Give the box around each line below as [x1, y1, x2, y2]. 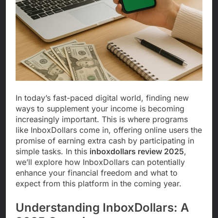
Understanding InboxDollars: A [16, 200, 189, 215]
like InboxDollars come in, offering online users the [16, 125, 202, 135]
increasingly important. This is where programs [16, 114, 188, 125]
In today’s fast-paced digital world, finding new [16, 93, 189, 103]
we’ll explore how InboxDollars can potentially [16, 157, 185, 167]
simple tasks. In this [16, 146, 90, 157]
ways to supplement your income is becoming [16, 104, 184, 114]
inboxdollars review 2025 [90, 146, 184, 157]
